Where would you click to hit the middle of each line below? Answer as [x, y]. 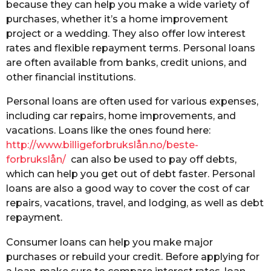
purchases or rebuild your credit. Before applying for [133, 256]
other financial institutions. [71, 77]
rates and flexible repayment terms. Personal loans [131, 48]
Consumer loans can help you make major [109, 242]
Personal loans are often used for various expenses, [132, 102]
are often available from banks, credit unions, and [126, 63]
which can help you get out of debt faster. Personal [131, 174]
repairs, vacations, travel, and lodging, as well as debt [135, 203]
